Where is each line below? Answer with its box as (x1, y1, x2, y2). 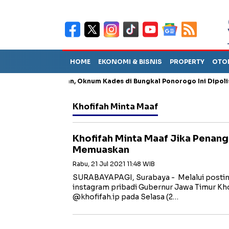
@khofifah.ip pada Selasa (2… (73, 192, 178, 201)
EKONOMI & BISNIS (98, 58, 162, 65)
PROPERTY (170, 58, 204, 65)
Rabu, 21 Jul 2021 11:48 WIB (73, 160, 155, 168)
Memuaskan (73, 144, 129, 155)
